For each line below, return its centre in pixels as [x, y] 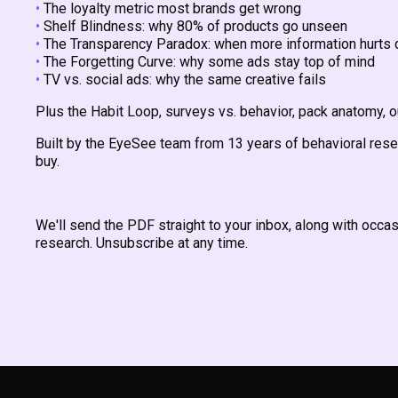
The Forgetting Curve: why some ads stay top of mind [207, 62]
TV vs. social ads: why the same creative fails [183, 80]
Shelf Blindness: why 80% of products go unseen [194, 26]
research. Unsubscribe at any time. [142, 243]
